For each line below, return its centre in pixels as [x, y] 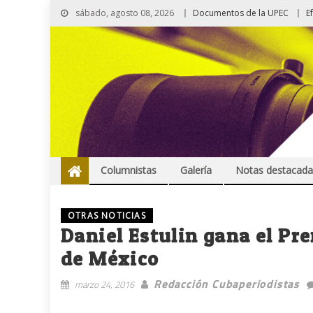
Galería [196, 170]
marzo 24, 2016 [104, 285]
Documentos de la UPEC [241, 13]
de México [110, 259]
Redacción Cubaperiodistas [227, 284]
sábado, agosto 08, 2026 [124, 13]
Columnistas [129, 170]
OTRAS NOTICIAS [107, 216]
